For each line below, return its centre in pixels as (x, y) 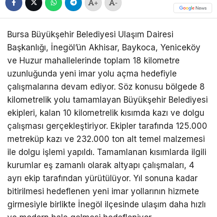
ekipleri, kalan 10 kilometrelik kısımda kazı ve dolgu (106, 113)
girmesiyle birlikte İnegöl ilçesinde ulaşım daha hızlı (107, 205)
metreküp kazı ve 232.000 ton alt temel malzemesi (106, 139)
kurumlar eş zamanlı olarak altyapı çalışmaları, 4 (101, 165)
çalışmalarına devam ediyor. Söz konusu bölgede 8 (106, 87)
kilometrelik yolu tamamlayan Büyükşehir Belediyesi (108, 100)
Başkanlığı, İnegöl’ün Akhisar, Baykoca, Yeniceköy (104, 48)
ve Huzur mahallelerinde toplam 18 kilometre (93, 61)
